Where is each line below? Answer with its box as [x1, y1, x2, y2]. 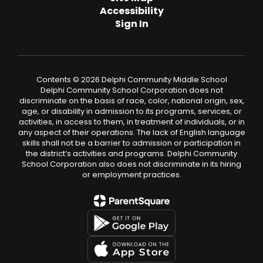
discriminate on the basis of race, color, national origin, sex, [19, 95, 244, 106]
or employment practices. [82, 169, 181, 180]
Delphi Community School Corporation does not [40, 85, 223, 96]
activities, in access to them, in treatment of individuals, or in [18, 116, 245, 127]
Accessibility [99, 4, 164, 18]
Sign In [114, 17, 149, 31]
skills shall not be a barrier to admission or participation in [22, 137, 241, 149]
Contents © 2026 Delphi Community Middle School [36, 74, 227, 85]
